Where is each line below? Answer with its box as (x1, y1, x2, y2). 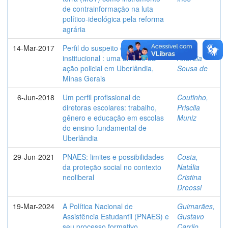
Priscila (177, 102, 200, 112)
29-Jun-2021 (13, 151, 54, 162)
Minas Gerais (63, 73, 105, 83)
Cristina (177, 172, 202, 182)
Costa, (177, 151, 198, 162)
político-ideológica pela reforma (63, 13, 164, 24)
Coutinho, (177, 92, 208, 102)
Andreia (177, 52, 202, 63)
